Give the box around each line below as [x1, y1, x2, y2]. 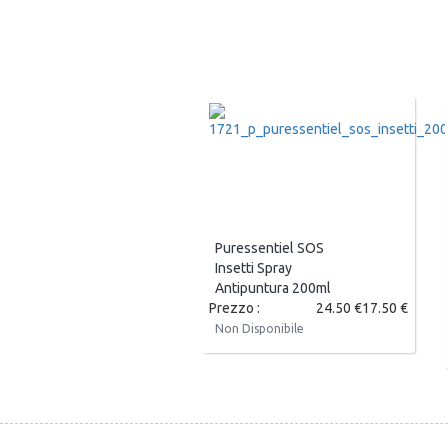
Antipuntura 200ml [215, 280, 331, 297]
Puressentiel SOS [215, 240, 324, 257]
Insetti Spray [215, 260, 292, 277]
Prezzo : [209, 300, 260, 317]
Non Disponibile [215, 322, 304, 336]
